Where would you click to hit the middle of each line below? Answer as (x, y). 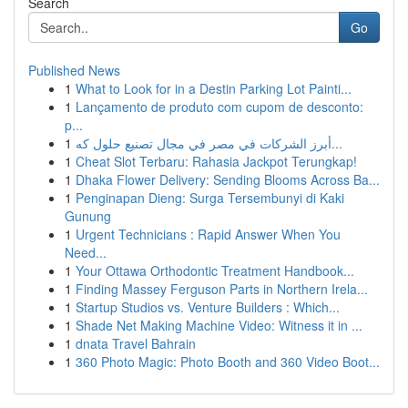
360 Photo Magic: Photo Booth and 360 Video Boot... (228, 362)
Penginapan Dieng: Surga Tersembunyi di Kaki (210, 198)
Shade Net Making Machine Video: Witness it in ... (219, 325)
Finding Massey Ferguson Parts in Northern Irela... (222, 289)
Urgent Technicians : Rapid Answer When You (208, 234)
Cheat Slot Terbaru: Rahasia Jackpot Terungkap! (216, 161)
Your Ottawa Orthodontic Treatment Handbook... (215, 270)
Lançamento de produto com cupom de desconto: (219, 107)
